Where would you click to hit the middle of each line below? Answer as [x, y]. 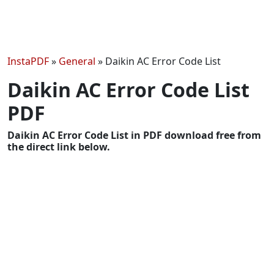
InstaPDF [28, 61]
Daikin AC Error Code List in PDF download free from [134, 135]
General [77, 61]
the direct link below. [59, 146]
